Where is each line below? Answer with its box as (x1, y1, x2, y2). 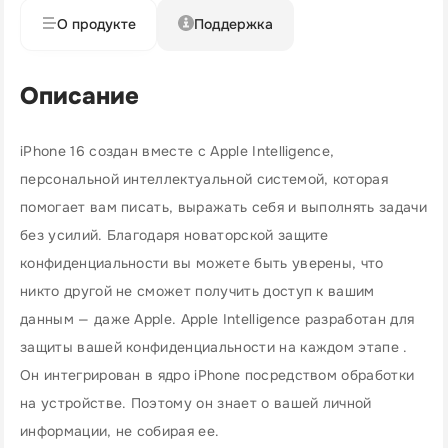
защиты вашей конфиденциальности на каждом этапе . (20, 338, 408, 356)
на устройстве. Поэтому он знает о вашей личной (20, 394, 372, 412)
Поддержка (194, 15, 273, 33)
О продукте (57, 15, 136, 33)
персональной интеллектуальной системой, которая (20, 170, 389, 188)
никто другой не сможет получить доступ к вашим (20, 282, 375, 300)
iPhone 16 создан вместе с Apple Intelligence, (20, 142, 335, 160)
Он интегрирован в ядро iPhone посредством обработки (20, 366, 415, 384)
